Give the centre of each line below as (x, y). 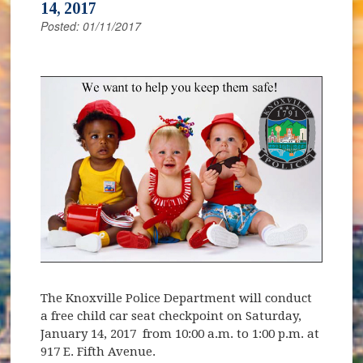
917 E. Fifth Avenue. (98, 351)
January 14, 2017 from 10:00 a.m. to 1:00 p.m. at (180, 333)
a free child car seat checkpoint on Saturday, (171, 316)
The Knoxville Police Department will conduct (177, 298)
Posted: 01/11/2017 (91, 26)
